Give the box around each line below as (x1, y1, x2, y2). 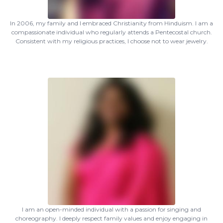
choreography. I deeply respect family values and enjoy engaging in (15, 215, 208, 222)
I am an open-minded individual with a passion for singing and (22, 206, 201, 213)
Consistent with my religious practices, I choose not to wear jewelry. (15, 37, 208, 45)
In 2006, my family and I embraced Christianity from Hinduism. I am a (10, 19, 213, 27)
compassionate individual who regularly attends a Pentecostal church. (11, 28, 212, 36)
